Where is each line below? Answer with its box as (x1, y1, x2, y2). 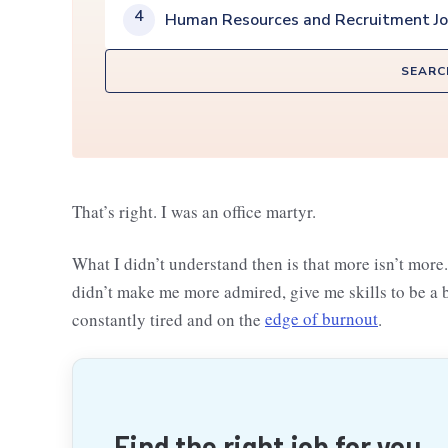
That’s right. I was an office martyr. (72, 199, 316, 223)
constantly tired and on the (72, 307, 265, 331)
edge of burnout (265, 307, 378, 331)
